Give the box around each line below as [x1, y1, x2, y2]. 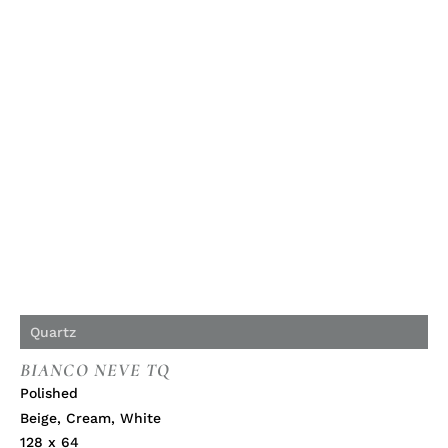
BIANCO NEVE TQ [20, 359, 171, 382]
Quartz [30, 324, 76, 341]
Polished [20, 385, 78, 402]
